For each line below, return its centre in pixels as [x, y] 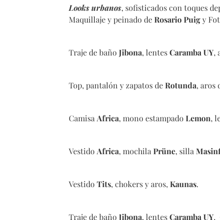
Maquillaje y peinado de [111, 20]
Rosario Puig [177, 20]
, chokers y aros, [140, 184]
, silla [186, 151]
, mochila [136, 151]
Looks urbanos [95, 8]
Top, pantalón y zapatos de [117, 85]
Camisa [83, 118]
